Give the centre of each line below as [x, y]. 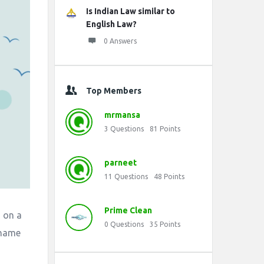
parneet [121, 163]
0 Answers [120, 41]
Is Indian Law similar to [131, 11]
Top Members [114, 91]
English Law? [111, 24]
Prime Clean [128, 210]
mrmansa [122, 115]
